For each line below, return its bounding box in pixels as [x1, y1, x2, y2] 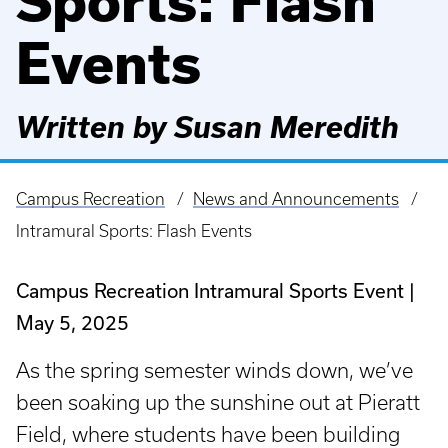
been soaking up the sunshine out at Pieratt [16, 390, 420, 414]
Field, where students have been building [16, 422, 400, 446]
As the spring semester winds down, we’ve [16, 358, 413, 382]
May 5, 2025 [16, 310, 129, 334]
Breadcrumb [16, 202, 126, 226]
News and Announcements [192, 189, 399, 208]
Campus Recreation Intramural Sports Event [16, 278, 404, 302]
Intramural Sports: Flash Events [16, 221, 252, 240]
